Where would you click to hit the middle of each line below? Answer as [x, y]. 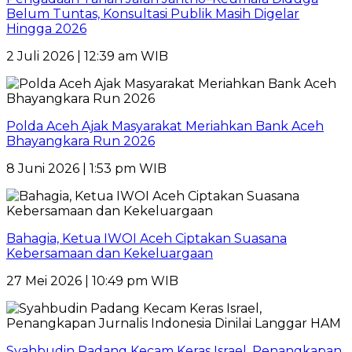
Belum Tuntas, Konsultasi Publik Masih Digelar [153, 14]
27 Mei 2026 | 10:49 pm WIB [92, 281]
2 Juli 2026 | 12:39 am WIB [87, 57]
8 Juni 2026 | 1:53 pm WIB [86, 169]
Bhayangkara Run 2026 [81, 141]
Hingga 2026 [46, 29]
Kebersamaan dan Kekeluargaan [110, 254]
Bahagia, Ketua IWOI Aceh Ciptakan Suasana [147, 239]
